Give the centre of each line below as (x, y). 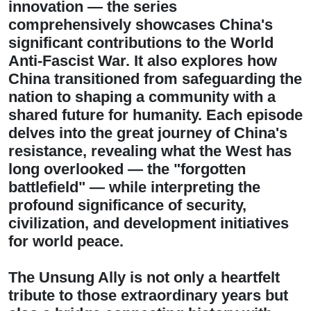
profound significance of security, (127, 205)
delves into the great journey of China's (148, 133)
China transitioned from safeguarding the (155, 79)
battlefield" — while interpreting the (134, 187)
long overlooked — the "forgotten (127, 169)
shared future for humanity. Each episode (155, 115)
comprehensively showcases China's (141, 25)
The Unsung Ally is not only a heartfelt (144, 277)
